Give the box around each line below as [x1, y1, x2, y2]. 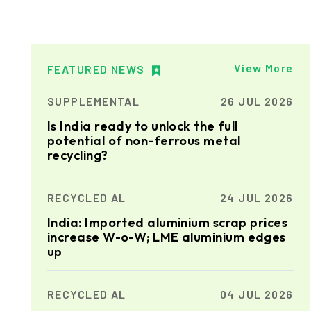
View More [233, 60, 294, 74]
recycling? [47, 146, 108, 163]
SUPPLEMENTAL [47, 94, 140, 108]
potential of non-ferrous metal [47, 132, 241, 149]
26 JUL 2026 [220, 94, 294, 108]
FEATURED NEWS [47, 62, 149, 76]
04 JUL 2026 [219, 287, 294, 301]
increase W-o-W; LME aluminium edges [47, 228, 287, 245]
